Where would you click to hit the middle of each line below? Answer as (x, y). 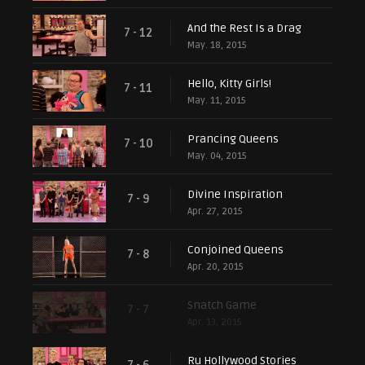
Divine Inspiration (235, 194)
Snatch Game (222, 305)
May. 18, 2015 (217, 45)
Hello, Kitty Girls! (229, 83)
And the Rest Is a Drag (244, 28)
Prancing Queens (233, 139)
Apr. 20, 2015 (215, 266)
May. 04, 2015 (217, 156)
